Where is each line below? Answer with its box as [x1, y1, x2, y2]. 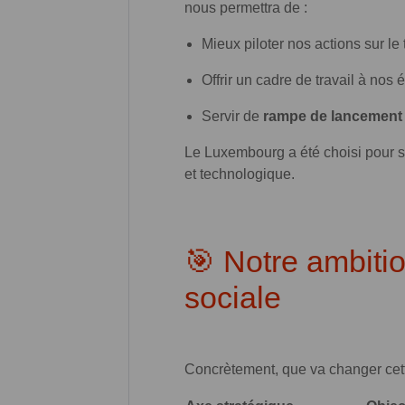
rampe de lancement [263, 108, 403, 124]
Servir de [202, 108, 264, 124]
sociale [184, 279, 281, 315]
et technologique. [184, 165, 295, 182]
